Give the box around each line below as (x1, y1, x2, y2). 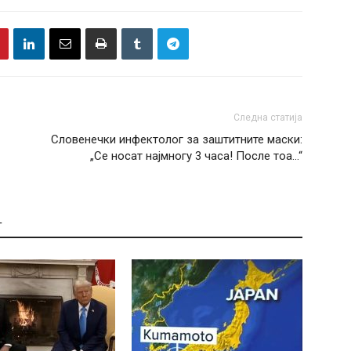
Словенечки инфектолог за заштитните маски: (51, 132, 302, 147)
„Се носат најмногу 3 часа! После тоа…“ (90, 149, 302, 164)
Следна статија (233, 112, 302, 124)
